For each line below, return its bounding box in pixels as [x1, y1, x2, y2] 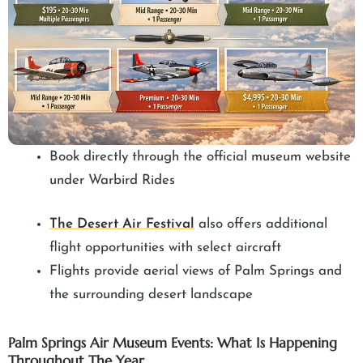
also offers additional [194, 217, 327, 232]
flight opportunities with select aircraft [49, 241, 281, 255]
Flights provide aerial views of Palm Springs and [49, 264, 342, 279]
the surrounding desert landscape [49, 288, 257, 302]
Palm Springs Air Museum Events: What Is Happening [8, 334, 337, 352]
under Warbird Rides [49, 173, 175, 187]
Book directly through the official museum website [49, 149, 351, 164]
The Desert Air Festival [49, 217, 194, 232]
